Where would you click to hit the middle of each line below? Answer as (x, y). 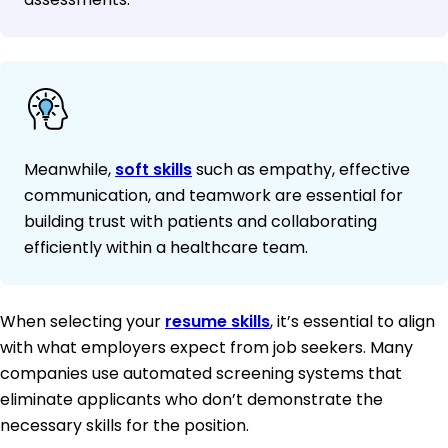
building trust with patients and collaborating (200, 222)
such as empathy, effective (301, 170)
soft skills (153, 170)
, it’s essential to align (352, 322)
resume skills (217, 322)
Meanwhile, (69, 170)
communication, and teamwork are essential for (213, 196)
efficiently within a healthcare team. (166, 248)
